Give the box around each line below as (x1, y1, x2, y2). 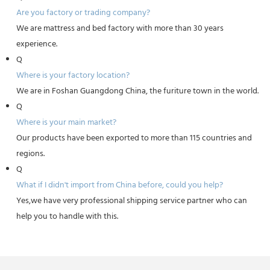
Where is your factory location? (16, 69, 130, 83)
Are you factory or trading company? (16, 6, 150, 20)
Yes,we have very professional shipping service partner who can (16, 194, 247, 208)
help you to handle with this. (16, 210, 118, 224)
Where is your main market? (16, 116, 116, 130)
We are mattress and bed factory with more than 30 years (16, 22, 224, 36)
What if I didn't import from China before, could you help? (16, 178, 223, 192)
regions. (16, 147, 45, 161)
